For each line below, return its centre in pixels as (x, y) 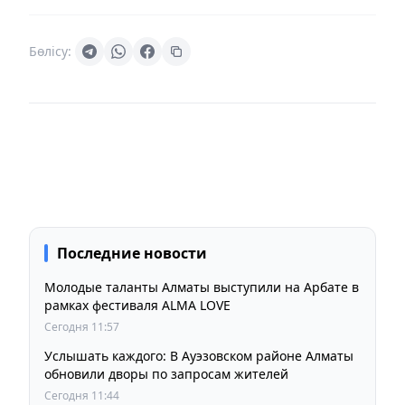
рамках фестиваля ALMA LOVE (137, 305)
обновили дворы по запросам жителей (166, 373)
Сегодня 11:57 (82, 326)
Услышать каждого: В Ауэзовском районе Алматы (199, 355)
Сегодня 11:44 (82, 395)
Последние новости (132, 253)
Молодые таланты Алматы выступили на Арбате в (202, 287)
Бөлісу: (50, 51)
